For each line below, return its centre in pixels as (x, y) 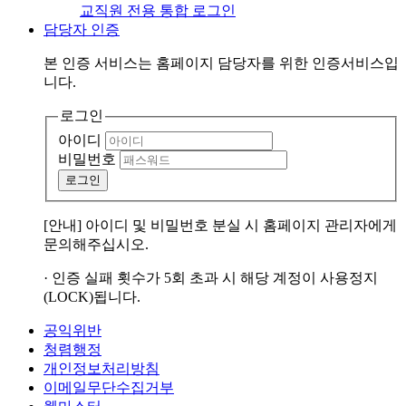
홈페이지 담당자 (208, 63)
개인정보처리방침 (101, 368)
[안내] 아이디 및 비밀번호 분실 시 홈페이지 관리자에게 (220, 225)
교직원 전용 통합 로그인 (158, 11)
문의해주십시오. (96, 244)
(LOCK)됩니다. (92, 296)
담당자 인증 (82, 30)
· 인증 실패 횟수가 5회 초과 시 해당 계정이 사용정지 (211, 277)
